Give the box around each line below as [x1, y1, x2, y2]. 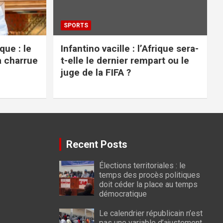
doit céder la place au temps [99, 179, 198, 189]
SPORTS [63, 21, 88, 29]
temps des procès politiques [99, 170, 200, 180]
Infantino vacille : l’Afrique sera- [60, 42, 199, 54]
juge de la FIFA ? [60, 66, 131, 78]
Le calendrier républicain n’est [99, 208, 203, 218]
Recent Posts [66, 138, 127, 150]
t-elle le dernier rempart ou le [60, 54, 189, 66]
